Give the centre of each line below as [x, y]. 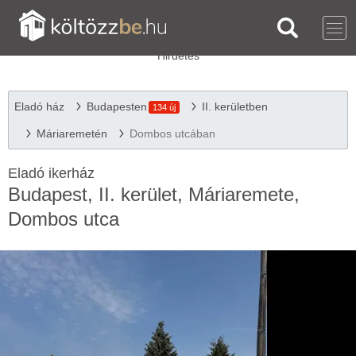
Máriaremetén [72, 133]
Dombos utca [64, 219]
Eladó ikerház [51, 173]
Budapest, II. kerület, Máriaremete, [154, 194]
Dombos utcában [172, 133]
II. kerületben [235, 106]
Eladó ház [39, 106]
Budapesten [117, 106]
